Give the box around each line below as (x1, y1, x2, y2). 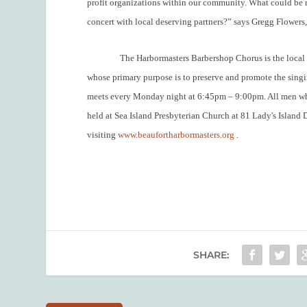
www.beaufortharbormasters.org (118, 130, 235, 140)
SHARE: (193, 248, 229, 261)
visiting (87, 130, 119, 140)
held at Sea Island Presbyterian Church (87, 110, 230, 121)
